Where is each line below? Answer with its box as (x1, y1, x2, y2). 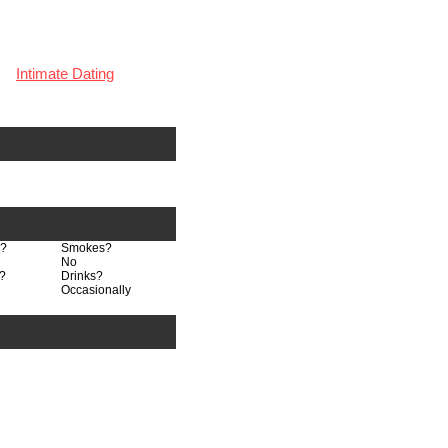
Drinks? (61, 269, 103, 284)
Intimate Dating (16, 65, 114, 82)
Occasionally (61, 283, 131, 298)
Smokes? (61, 241, 112, 256)
